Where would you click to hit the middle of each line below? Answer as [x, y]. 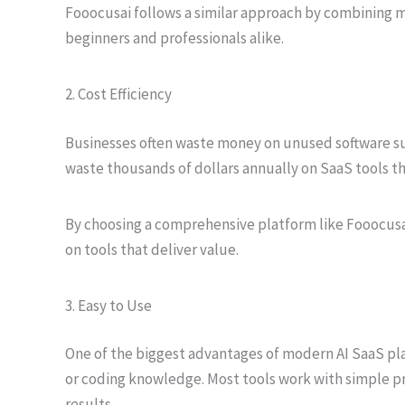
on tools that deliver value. [152, 249]
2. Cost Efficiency [118, 94]
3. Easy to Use [108, 305]
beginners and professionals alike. [174, 38]
